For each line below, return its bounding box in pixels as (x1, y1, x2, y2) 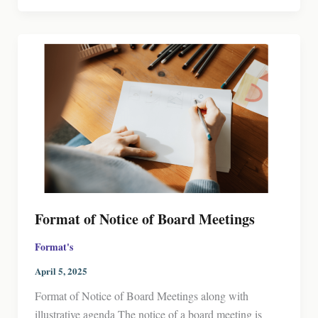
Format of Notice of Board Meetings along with (34, 288, 248, 304)
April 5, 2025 (34, 264, 87, 278)
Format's (34, 239, 73, 255)
